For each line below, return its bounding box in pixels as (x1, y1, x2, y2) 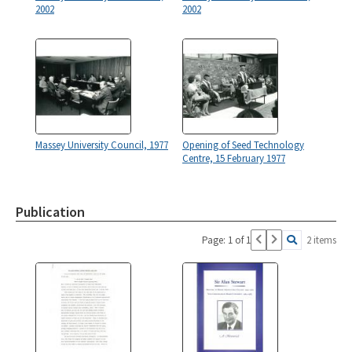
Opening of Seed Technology (182, 138, 304, 152)
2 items (306, 233, 336, 247)
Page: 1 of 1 (202, 233, 251, 247)
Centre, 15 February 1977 (182, 152, 285, 166)
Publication (16, 203, 85, 222)
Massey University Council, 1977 (35, 138, 168, 152)
